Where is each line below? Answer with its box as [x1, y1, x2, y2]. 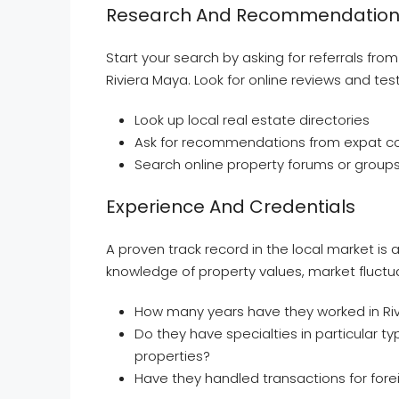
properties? [134, 346, 210, 365]
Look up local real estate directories [134, 110, 370, 129]
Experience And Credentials [106, 193, 355, 219]
